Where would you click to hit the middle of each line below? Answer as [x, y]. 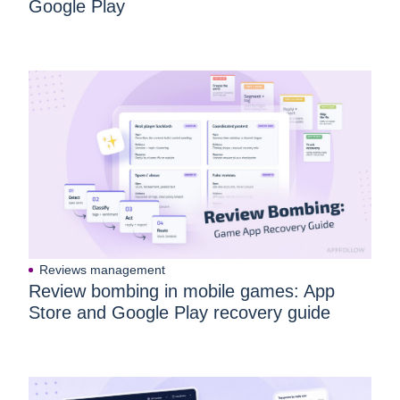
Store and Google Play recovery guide [179, 313]
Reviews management [102, 270]
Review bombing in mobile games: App [182, 292]
